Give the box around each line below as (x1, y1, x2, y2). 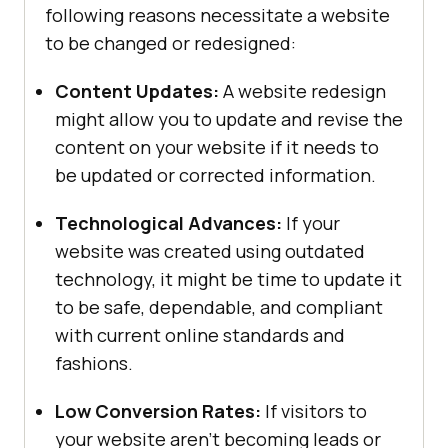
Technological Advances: (55, 211, 282, 236)
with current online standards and (55, 323, 345, 348)
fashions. (55, 351, 133, 376)
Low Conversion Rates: (55, 399, 261, 424)
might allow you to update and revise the (55, 107, 403, 132)
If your (282, 211, 340, 236)
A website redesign (223, 79, 386, 104)
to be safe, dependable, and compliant (55, 295, 383, 320)
